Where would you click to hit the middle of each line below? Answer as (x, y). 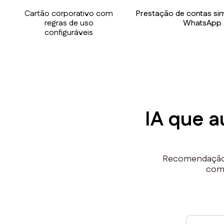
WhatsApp (202, 23)
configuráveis (69, 32)
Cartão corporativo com (69, 13)
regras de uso (69, 23)
